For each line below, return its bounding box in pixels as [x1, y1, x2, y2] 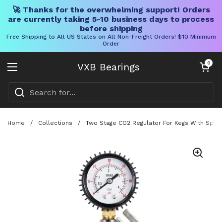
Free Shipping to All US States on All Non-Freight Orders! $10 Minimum [6, 33, 216, 40]
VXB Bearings [77, 61, 140, 73]
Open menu [12, 67, 59, 78]
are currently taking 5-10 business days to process [8, 14, 214, 24]
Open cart [198, 60, 220, 65]
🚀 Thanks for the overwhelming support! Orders [12, 5, 210, 14]
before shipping [79, 24, 143, 33]
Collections [38, 119, 72, 126]
